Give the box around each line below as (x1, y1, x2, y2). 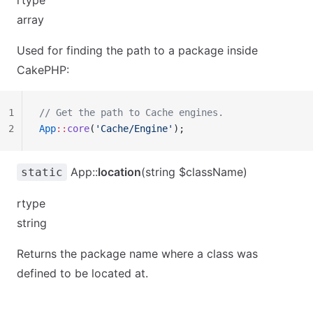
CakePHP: (17, 63, 69, 77)
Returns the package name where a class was (17, 247, 258, 261)
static (21, 166, 63, 179)
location (98, 165, 141, 179)
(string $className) (141, 165, 247, 179)
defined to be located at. (17, 266, 148, 280)
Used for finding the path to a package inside (17, 43, 258, 57)
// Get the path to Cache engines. (39, 107, 224, 118)
